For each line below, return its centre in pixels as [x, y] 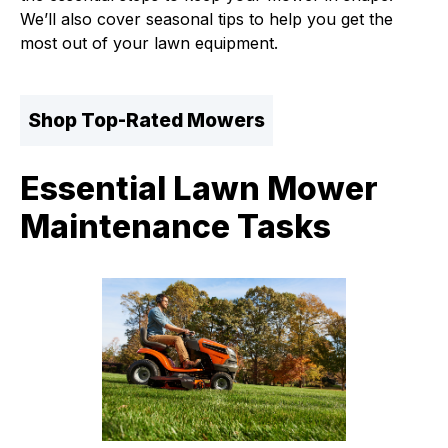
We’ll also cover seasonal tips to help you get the [206, 19]
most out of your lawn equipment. [149, 43]
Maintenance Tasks [175, 226]
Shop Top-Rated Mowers [146, 120]
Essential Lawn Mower [199, 188]
